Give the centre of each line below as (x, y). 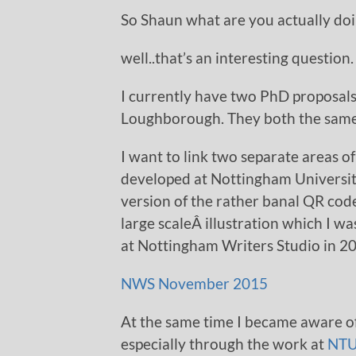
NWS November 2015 (194, 284)
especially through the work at (224, 344)
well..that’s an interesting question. (237, 58)
